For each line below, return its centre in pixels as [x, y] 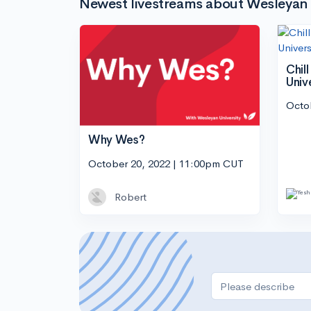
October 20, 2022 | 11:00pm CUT [166, 163]
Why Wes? [117, 140]
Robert [131, 196]
